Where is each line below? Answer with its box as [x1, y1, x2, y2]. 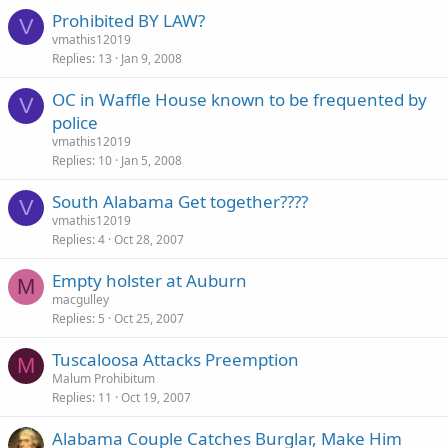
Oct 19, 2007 [121, 389, 191, 406]
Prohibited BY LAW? [52, 9, 205, 32]
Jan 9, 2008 [121, 50, 182, 67]
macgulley [52, 291, 109, 308]
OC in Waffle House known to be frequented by [52, 88, 427, 111]
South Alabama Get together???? [52, 190, 308, 213]
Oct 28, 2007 [114, 231, 184, 248]
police [52, 111, 98, 134]
